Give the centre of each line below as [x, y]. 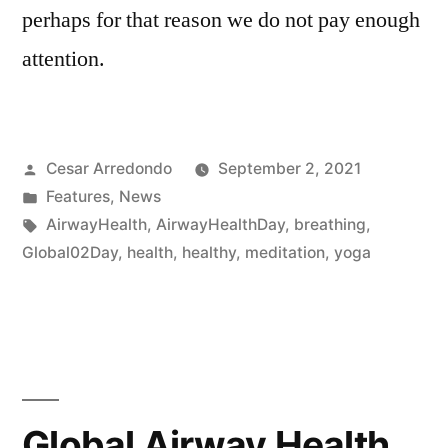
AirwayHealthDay [220, 225]
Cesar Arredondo [108, 169]
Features [77, 197]
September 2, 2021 [289, 169]
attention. [66, 59]
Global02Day [70, 253]
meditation [285, 253]
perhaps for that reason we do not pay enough [221, 20]
